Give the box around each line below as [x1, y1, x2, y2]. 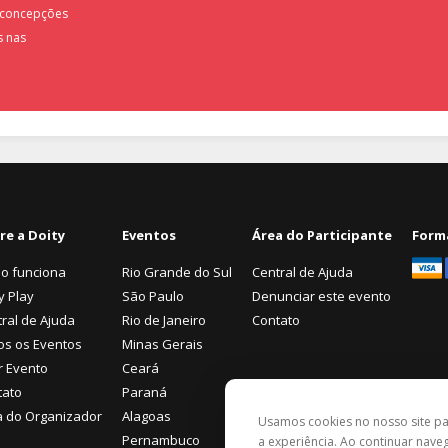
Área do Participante [252, 226, 392, 244]
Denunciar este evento [252, 287, 391, 305]
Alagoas [122, 407, 171, 425]
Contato [252, 311, 300, 329]
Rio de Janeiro [122, 311, 206, 329]
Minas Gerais [122, 335, 203, 353]
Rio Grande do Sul [122, 263, 232, 281]
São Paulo [122, 287, 184, 305]
